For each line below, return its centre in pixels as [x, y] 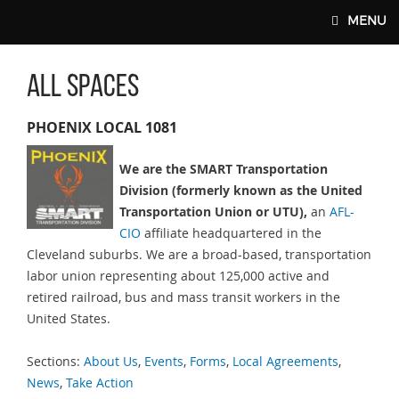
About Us [111, 362]
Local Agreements [285, 362]
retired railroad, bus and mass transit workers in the [183, 297]
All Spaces [83, 88]
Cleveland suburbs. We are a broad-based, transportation [199, 254]
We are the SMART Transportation [224, 168]
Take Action [100, 383]
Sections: [55, 362]
